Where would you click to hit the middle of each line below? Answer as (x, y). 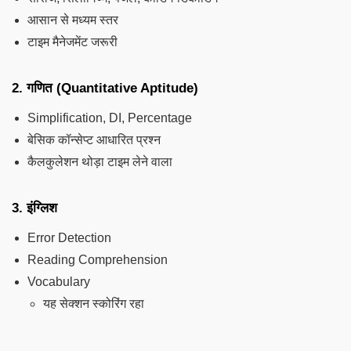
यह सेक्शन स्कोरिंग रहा (94, 303)
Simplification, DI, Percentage (110, 118)
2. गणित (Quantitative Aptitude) (105, 88)
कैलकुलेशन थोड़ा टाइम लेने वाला (100, 161)
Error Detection (69, 237)
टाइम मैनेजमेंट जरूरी (72, 42)
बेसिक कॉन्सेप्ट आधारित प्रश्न (94, 139)
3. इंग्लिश (34, 208)
